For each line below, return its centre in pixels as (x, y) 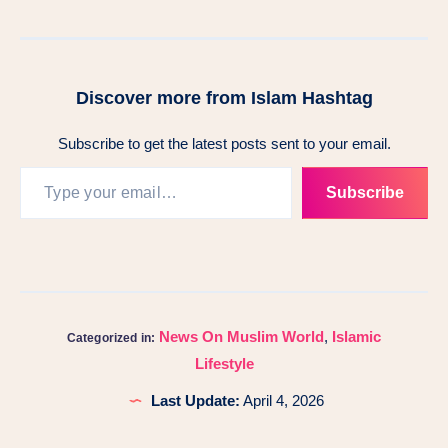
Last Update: (195, 401)
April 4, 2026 (282, 401)
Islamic (357, 337)
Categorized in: (111, 338)
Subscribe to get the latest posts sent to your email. (224, 144)
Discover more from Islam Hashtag (224, 98)
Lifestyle (224, 364)
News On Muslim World (242, 337)
